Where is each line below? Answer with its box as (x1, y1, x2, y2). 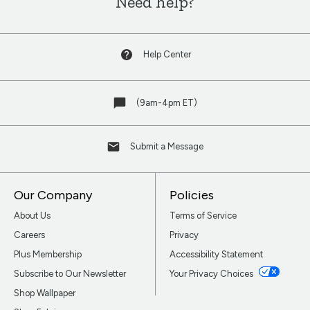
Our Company (14, 188, 92, 203)
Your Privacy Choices (169, 268, 255, 280)
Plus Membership (14, 249, 82, 260)
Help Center (143, 49, 191, 60)
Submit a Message (130, 141, 203, 152)
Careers (14, 230, 45, 241)
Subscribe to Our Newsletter (14, 268, 126, 280)
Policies (169, 188, 214, 203)
